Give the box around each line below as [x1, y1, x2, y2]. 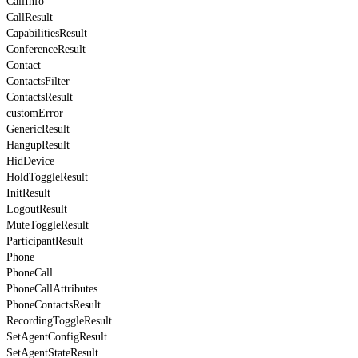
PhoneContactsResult [6, 298, 101, 311]
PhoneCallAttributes [6, 282, 97, 295]
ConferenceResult [6, 42, 86, 55]
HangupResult [6, 138, 70, 151]
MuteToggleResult [6, 218, 89, 231]
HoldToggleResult [6, 170, 88, 183]
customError [6, 106, 63, 119]
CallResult [6, 10, 53, 23]
